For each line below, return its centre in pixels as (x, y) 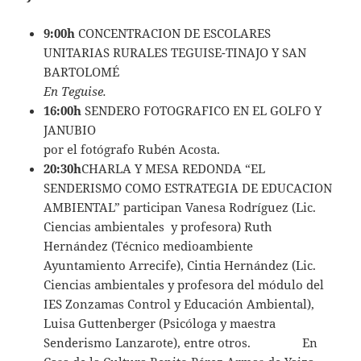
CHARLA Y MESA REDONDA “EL (174, 169)
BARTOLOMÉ (82, 72)
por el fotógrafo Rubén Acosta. (132, 149)
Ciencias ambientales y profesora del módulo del (184, 285)
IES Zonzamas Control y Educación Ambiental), (179, 304)
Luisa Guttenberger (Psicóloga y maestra (160, 324)
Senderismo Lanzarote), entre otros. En (181, 343)
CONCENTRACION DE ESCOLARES (173, 33)
